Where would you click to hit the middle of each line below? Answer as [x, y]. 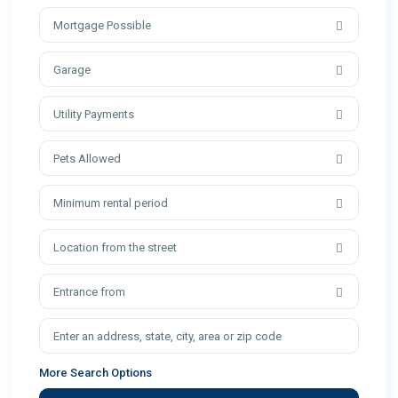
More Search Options [96, 373]
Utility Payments [94, 115]
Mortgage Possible [103, 26]
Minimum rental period [111, 203]
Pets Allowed [88, 159]
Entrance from [90, 292]
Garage [72, 70]
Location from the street [115, 248]
